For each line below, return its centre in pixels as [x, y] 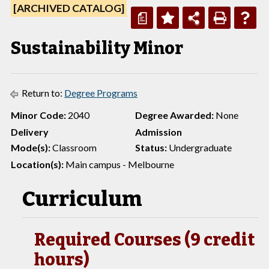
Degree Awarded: [174, 115]
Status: [151, 147]
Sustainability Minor [97, 48]
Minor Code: [38, 115]
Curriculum [82, 199]
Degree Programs [101, 93]
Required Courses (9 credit [144, 240]
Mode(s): [31, 147]
